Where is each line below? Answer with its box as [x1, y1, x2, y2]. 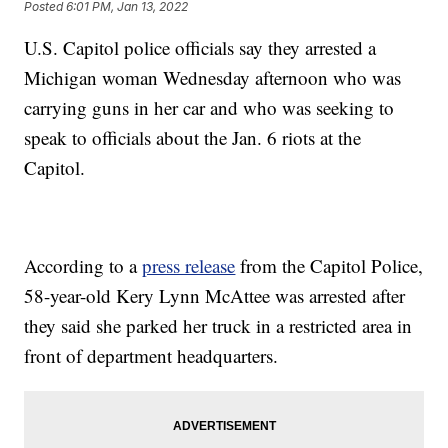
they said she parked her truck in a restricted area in [24, 313, 413, 339]
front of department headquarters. [24, 343, 279, 369]
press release [142, 253, 236, 279]
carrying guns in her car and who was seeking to [24, 95, 395, 121]
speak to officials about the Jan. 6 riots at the [24, 125, 362, 151]
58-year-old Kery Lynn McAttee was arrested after [24, 283, 406, 309]
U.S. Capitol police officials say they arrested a [24, 35, 377, 61]
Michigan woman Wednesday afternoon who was [24, 65, 402, 91]
